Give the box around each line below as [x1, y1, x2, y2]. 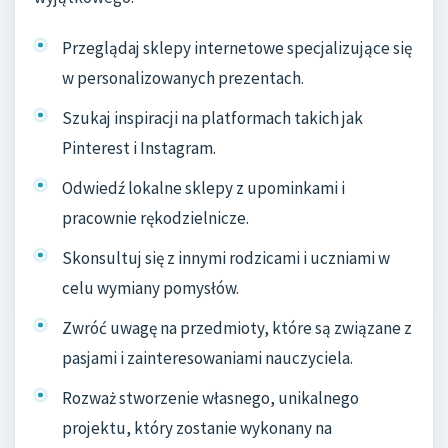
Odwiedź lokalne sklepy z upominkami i [62, 176, 345, 199]
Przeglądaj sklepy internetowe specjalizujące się [62, 37, 412, 60]
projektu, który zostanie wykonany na [62, 416, 332, 439]
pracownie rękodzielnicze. [62, 206, 249, 229]
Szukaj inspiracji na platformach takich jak [62, 107, 363, 130]
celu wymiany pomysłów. [62, 276, 239, 299]
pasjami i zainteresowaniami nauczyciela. [62, 346, 353, 369]
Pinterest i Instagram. [62, 137, 216, 160]
